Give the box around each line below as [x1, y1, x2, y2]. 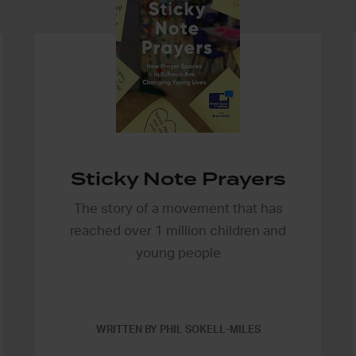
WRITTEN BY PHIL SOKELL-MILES [95, 324, 261, 335]
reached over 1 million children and [70, 223, 286, 238]
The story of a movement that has [73, 201, 283, 215]
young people [135, 246, 221, 260]
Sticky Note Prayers [70, 165, 286, 192]
